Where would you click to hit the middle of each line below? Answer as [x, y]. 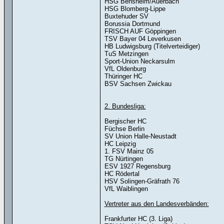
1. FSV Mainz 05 [129, 151]
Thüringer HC [123, 76]
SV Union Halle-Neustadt [140, 136]
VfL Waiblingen [126, 189]
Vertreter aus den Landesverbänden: [156, 204]
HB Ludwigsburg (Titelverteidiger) [152, 46]
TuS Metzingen [126, 54]
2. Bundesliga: [125, 106]
